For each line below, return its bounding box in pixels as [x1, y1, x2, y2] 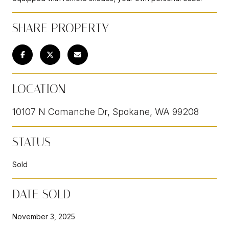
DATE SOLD [12, 187, 71, 201]
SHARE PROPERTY [12, 20, 109, 35]
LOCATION [12, 81, 66, 96]
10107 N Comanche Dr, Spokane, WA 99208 [12, 106, 199, 117]
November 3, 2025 [12, 212, 75, 221]
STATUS [12, 134, 51, 149]
